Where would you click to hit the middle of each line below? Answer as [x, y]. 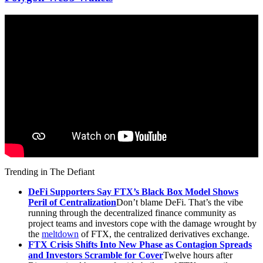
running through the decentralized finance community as [132, 213]
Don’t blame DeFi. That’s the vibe [180, 203]
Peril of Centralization [72, 203]
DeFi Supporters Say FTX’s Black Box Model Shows [133, 192]
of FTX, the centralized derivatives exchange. [164, 234]
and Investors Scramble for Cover [96, 255]
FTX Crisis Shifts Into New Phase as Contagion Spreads [140, 245]
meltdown [60, 234]
